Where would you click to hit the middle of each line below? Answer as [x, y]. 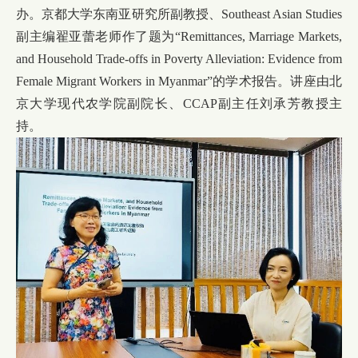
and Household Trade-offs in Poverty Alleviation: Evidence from [179, 59]
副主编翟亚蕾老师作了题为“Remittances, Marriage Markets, [179, 37]
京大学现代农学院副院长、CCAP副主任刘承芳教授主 [179, 104]
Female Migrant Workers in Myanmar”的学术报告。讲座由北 [179, 82]
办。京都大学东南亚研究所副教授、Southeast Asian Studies [179, 14]
